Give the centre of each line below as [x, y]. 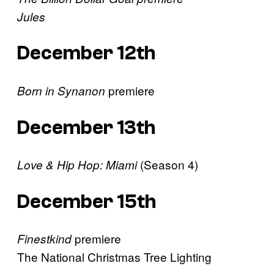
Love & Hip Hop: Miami [77, 165]
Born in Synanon [61, 91]
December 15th [87, 202]
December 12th [86, 54]
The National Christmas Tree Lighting [114, 257]
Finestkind [44, 239]
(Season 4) [168, 165]
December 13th [86, 128]
